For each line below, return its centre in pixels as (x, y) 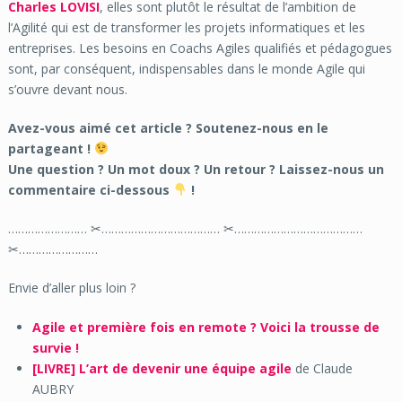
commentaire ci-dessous (90, 189)
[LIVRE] (53, 368)
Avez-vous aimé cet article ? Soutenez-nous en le (168, 127)
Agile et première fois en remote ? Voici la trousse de (205, 327)
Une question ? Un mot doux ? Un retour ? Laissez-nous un (196, 169)
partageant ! (51, 148)
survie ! (55, 347)
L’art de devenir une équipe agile (185, 368)
